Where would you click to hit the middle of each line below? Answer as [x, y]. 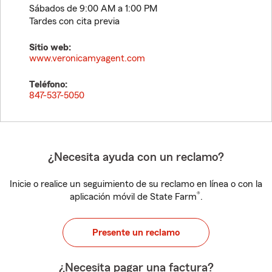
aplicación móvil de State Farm [133, 197]
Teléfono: [48, 84]
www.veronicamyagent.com [87, 58]
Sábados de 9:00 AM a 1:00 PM [93, 8]
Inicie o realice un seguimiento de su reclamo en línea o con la [136, 184]
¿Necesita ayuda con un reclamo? [136, 157]
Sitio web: [50, 47]
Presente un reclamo [136, 233]
